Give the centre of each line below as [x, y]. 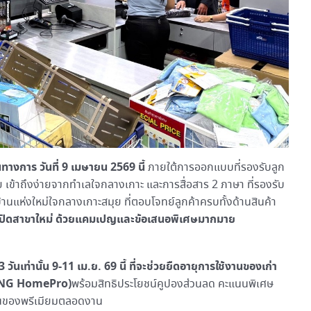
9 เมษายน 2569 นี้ [105, 167]
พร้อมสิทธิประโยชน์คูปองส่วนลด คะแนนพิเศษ [173, 284]
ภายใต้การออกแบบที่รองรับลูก [216, 167]
